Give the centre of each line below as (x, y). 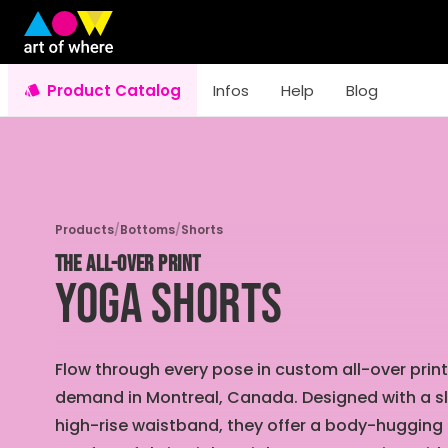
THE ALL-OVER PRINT (127, 264)
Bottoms (147, 229)
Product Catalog (113, 90)
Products (84, 229)
